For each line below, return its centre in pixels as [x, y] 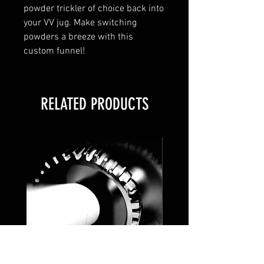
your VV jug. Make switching [80, 23]
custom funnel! [55, 51]
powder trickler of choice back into [94, 9]
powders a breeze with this [78, 37]
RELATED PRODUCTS [94, 104]
